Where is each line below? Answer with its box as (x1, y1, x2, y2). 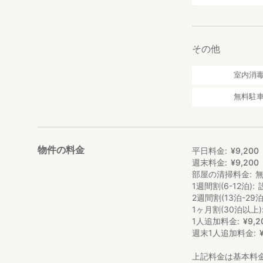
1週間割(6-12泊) (192, 180, 253, 191)
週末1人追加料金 (192, 227, 254, 238)
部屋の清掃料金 (192, 168, 250, 179)
